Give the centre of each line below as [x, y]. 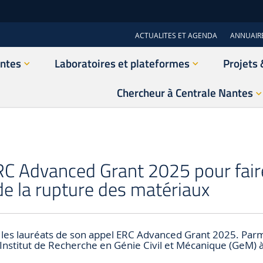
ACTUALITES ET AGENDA [176, 35]
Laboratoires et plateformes [122, 63]
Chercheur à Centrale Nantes [185, 93]
